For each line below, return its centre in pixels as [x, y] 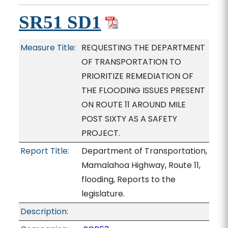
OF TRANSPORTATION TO [131, 62]
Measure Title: [48, 48]
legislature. [103, 194]
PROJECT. [101, 133]
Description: [44, 211]
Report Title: [45, 151]
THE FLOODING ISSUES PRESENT [143, 90]
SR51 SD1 [60, 22]
